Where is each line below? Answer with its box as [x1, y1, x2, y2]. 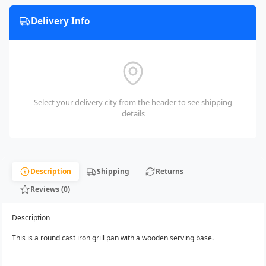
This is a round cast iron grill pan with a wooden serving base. [12, 232, 216, 243]
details [121, 108, 145, 119]
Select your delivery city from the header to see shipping [34, 97, 232, 108]
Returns [155, 166, 183, 176]
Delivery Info [31, 15, 90, 27]
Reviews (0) [30, 183, 70, 194]
